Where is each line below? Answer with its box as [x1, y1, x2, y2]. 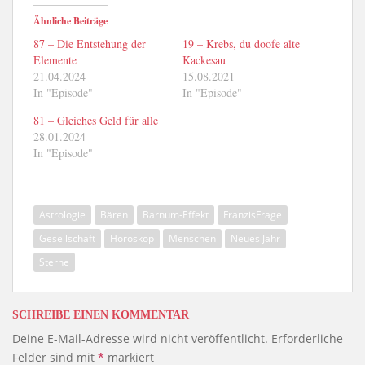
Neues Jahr [231, 231, 280, 245]
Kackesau [182, 52, 226, 68]
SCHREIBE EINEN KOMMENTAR [12, 309, 189, 321]
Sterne [39, 255, 69, 269]
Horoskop [110, 231, 154, 245]
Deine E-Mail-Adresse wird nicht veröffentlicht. [12, 331, 268, 346]
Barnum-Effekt [143, 208, 209, 222]
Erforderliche [271, 331, 343, 346]
